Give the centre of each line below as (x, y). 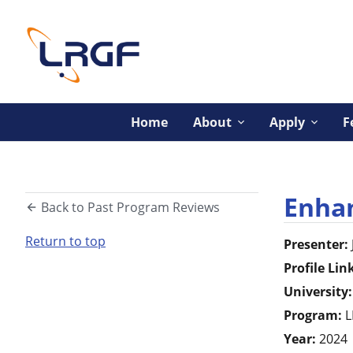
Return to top (65, 241)
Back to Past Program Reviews (129, 207)
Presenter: (316, 244)
